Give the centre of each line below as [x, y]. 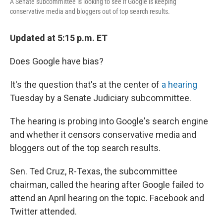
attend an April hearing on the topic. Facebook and [107, 198]
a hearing [179, 84]
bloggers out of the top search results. [85, 148]
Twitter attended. [43, 211]
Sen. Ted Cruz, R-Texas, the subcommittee [94, 171]
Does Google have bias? [57, 61]
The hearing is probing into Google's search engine [109, 121]
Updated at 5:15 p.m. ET [59, 38]
